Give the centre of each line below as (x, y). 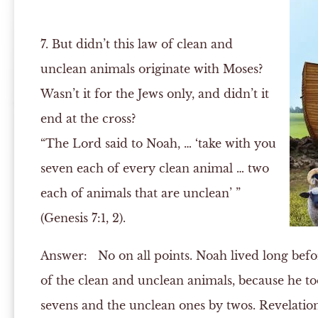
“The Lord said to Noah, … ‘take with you (158, 143)
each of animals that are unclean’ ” (140, 193)
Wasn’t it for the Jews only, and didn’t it (154, 94)
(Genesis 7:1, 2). (83, 218)
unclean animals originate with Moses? (151, 69)
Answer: (64, 256)
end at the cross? (88, 119)
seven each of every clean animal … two (154, 168)
